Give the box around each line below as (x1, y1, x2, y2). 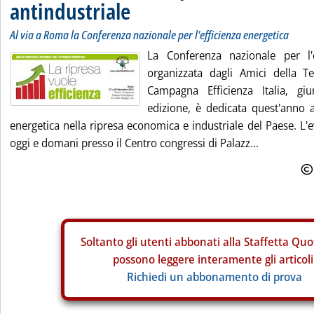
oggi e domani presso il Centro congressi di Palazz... (10, 135, 259, 151)
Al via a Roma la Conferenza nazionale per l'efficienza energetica (10, 27, 289, 43)
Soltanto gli (80, 234, 140, 250)
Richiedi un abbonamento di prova (127, 269, 302, 285)
